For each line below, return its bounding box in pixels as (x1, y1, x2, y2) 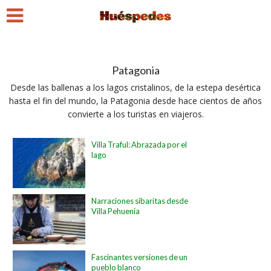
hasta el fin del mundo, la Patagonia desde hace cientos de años (9, 95, 262, 106)
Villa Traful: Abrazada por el (91, 140, 188, 149)
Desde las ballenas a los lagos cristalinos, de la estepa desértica (10, 82, 261, 93)
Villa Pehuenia (91, 206, 140, 216)
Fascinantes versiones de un (91, 252, 188, 262)
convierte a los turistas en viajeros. (67, 108, 204, 120)
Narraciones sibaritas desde (91, 195, 189, 206)
